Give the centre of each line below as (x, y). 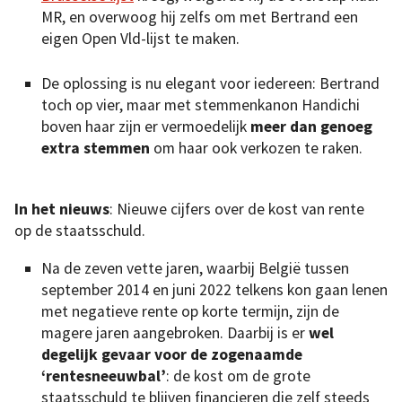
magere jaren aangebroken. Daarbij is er (173, 332)
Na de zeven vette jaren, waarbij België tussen (195, 268)
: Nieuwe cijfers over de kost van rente (237, 210)
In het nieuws (62, 210)
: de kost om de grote (238, 376)
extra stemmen (96, 149)
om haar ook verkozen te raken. (258, 149)
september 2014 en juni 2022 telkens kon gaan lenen (214, 289)
